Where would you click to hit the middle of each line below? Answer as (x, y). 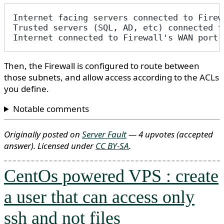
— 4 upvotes (151, 134)
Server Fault (104, 134)
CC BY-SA (112, 145)
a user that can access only (99, 197)
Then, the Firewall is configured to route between (102, 66)
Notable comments (51, 109)
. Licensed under (64, 145)
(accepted (195, 134)
